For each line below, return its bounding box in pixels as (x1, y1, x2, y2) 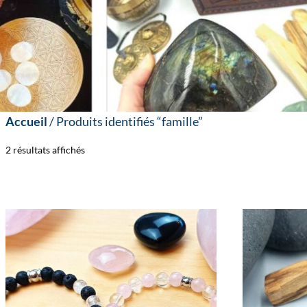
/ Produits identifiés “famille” (47, 114, 203, 129)
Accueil (5, 114, 47, 129)
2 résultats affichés (5, 144, 85, 156)
